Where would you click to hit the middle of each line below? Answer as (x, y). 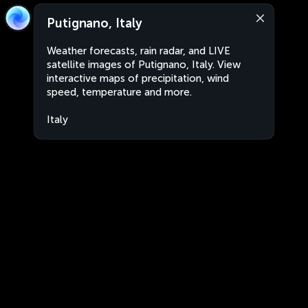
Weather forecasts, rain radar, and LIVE (139, 51)
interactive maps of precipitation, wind (138, 78)
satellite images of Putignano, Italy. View (144, 65)
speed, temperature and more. (119, 92)
